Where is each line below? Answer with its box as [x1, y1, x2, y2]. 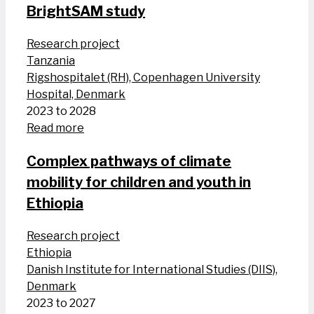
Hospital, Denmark [27, 88, 125, 102]
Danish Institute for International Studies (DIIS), [27, 263, 278, 277]
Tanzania [27, 54, 75, 68]
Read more [27, 121, 84, 135]
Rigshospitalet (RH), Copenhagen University [27, 71, 260, 85]
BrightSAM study [27, 3, 145, 20]
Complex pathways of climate [27, 153, 231, 170]
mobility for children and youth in [27, 174, 251, 191]
